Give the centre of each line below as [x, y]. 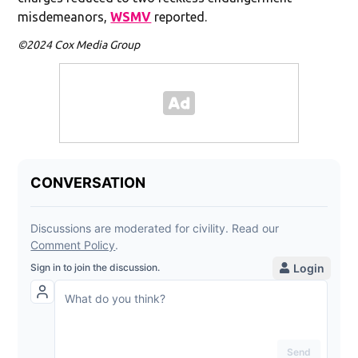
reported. [179, 16]
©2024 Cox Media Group [79, 44]
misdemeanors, [64, 16]
